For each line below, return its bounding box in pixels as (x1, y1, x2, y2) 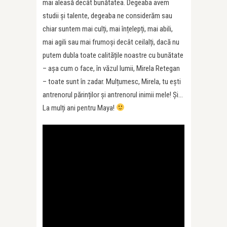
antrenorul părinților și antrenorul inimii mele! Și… (43, 90, 183, 99)
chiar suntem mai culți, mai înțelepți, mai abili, (43, 24, 173, 33)
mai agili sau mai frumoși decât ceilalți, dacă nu (43, 37, 179, 47)
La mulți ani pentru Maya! (43, 103, 116, 112)
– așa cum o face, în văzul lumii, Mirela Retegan (43, 63, 180, 73)
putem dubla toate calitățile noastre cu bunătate (43, 50, 183, 60)
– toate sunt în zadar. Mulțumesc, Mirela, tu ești (43, 77, 181, 86)
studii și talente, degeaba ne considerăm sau (43, 11, 172, 20)
